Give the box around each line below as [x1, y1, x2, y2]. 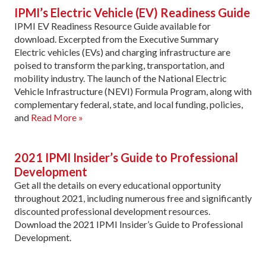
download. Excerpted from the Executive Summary [14, 33, 220, 45]
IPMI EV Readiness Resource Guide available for [14, 20, 211, 31]
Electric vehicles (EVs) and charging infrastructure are [14, 46, 230, 58]
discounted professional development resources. [14, 205, 210, 217]
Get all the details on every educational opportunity [14, 179, 221, 191]
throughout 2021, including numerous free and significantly [14, 192, 252, 204]
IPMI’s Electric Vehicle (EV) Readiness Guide [14, 5, 250, 20]
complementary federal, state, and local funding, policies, [14, 98, 243, 110]
